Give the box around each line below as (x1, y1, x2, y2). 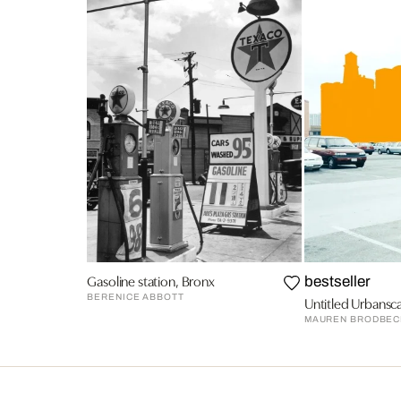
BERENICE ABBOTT (87, 292, 184, 303)
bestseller (303, 273, 371, 291)
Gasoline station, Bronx (87, 270, 215, 291)
